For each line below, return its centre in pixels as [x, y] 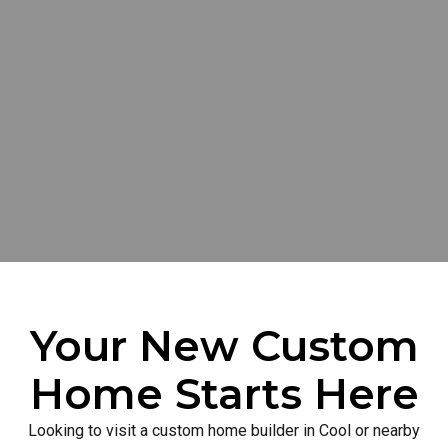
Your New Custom [224, 346]
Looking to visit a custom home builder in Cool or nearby [224, 430]
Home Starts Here [224, 394]
